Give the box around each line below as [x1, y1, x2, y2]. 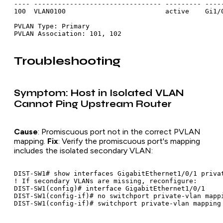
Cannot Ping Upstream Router [14, 98, 172, 110]
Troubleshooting [14, 54, 120, 69]
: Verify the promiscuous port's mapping [58, 136, 200, 146]
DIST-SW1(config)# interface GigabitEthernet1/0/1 [14, 184, 205, 192]
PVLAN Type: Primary [14, 22, 90, 30]
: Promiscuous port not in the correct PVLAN [38, 126, 201, 136]
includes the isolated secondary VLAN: [14, 145, 153, 155]
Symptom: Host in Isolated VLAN [14, 87, 184, 99]
